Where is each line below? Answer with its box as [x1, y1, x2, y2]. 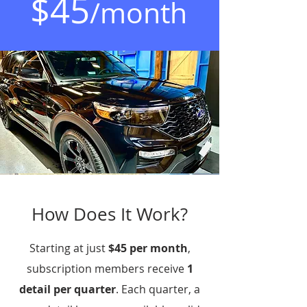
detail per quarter [19, 282, 116, 297]
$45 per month [108, 241, 188, 256]
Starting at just [29, 241, 108, 256]
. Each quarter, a [116, 282, 200, 297]
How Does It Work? [32, 202, 188, 226]
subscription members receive [26, 261, 187, 276]
